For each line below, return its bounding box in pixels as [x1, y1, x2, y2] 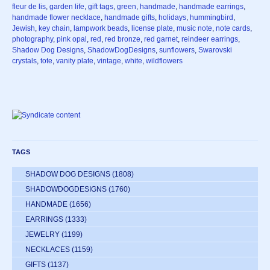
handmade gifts [104, 13, 155, 22]
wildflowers [146, 57, 183, 66]
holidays [159, 13, 186, 22]
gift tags [88, 2, 113, 11]
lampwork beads [74, 24, 128, 33]
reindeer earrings [181, 35, 238, 44]
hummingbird [190, 13, 233, 22]
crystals [12, 57, 37, 66]
